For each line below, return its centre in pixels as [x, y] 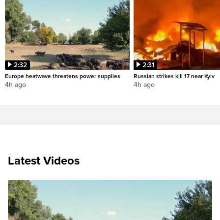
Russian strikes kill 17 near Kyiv [174, 76]
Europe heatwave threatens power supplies [63, 76]
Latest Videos [44, 161]
